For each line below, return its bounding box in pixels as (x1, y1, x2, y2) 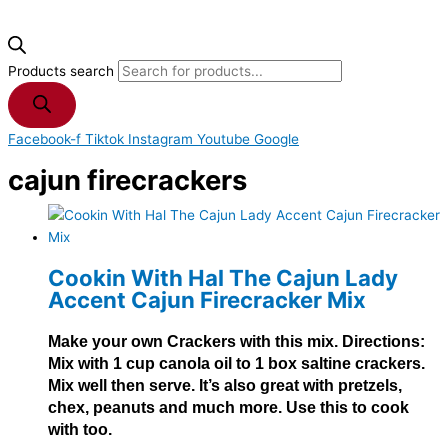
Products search (8, 63, 118, 80)
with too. (48, 420, 112, 438)
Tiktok (85, 131, 124, 148)
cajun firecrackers (8, 162, 247, 197)
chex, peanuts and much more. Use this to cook (48, 398, 409, 416)
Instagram (128, 131, 193, 148)
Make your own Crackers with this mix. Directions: (48, 332, 425, 350)
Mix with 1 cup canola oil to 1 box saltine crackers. (48, 354, 425, 372)
